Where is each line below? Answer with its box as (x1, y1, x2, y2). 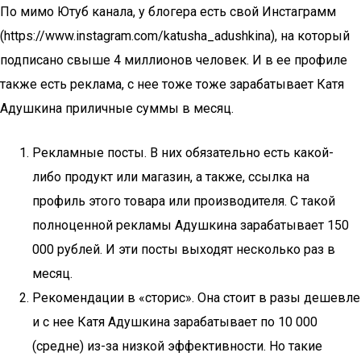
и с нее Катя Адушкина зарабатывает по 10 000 (32, 314, 317, 330)
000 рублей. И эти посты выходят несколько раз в (32, 242, 335, 257)
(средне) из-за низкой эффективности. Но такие (32, 338, 322, 354)
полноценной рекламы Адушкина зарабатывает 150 (32, 218, 349, 233)
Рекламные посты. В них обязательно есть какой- (32, 145, 334, 160)
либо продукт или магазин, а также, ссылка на (32, 169, 309, 185)
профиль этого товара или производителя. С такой (32, 193, 335, 209)
